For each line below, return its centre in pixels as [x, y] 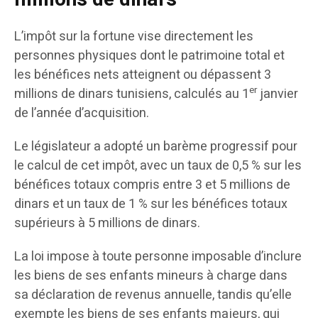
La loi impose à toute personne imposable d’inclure [158, 257]
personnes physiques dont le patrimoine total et [149, 56]
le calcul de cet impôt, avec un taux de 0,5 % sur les [158, 166]
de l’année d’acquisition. [82, 114]
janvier [278, 94]
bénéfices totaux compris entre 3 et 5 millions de [152, 185]
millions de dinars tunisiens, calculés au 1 [132, 94]
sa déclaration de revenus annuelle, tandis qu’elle [153, 295]
